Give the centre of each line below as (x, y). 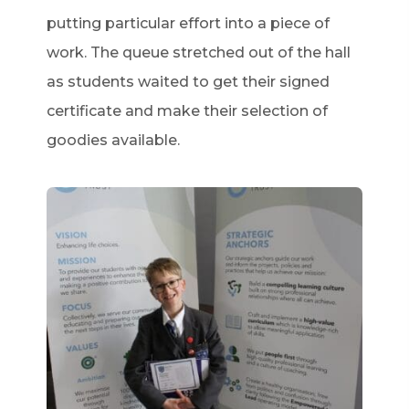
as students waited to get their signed (188, 82)
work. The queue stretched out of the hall (198, 52)
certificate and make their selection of (187, 111)
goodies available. (113, 140)
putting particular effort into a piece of (188, 23)
